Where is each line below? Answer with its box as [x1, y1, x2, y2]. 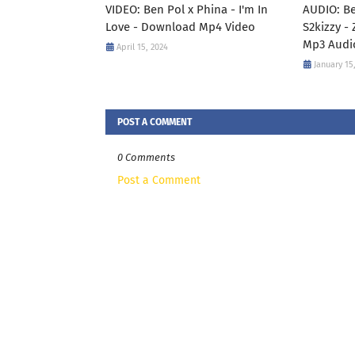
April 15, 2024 [116, 42, 168, 52]
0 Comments [117, 151, 175, 163]
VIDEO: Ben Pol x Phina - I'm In [105, 2, 268, 17]
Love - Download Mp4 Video [105, 20, 255, 34]
